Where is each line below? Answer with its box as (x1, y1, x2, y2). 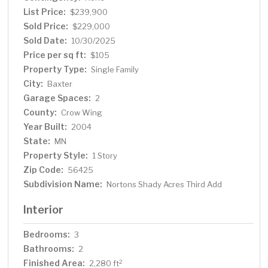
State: (23, 136, 51, 147)
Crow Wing (61, 108, 103, 118)
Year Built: (23, 121, 68, 132)
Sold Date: (23, 35, 68, 46)
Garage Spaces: (23, 93, 92, 103)
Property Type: (23, 64, 87, 75)
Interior (23, 203, 64, 217)
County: (23, 107, 57, 118)
